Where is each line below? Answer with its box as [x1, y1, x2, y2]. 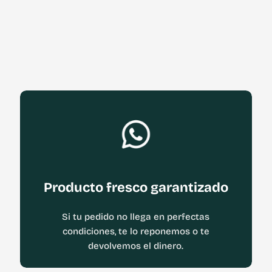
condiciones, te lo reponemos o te [62, 226, 209, 237]
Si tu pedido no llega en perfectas [62, 211, 210, 222]
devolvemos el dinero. [88, 240, 184, 251]
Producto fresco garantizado [43, 180, 228, 195]
